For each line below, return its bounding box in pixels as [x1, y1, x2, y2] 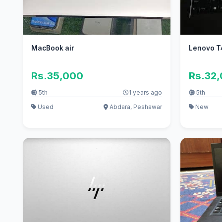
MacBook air [31, 44, 74, 53]
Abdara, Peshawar [108, 103, 162, 111]
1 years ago [128, 89, 162, 97]
